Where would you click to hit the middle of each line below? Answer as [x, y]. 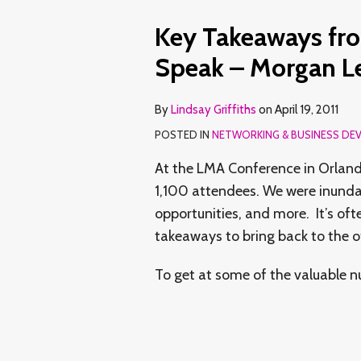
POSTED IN [183, 134]
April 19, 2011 [307, 109]
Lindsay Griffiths [214, 109]
